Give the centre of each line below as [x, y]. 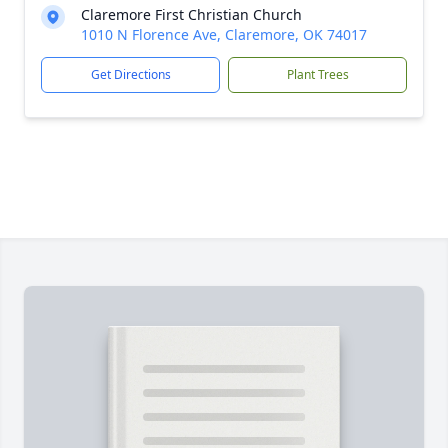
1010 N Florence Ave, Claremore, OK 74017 [224, 34]
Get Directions [130, 74]
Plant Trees [317, 74]
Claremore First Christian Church [191, 14]
